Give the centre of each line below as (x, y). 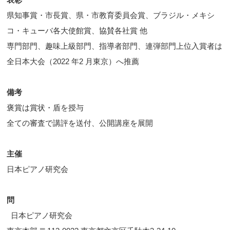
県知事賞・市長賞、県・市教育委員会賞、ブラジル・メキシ (111, 15)
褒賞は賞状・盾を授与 (45, 108)
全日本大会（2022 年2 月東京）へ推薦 (73, 62)
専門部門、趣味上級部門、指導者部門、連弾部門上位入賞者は (115, 46)
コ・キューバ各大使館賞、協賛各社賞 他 (77, 31)
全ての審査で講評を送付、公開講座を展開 (80, 123)
